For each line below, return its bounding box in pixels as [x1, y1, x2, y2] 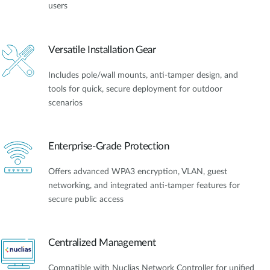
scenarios [48, 98, 83, 107]
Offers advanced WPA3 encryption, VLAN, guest [48, 167, 227, 176]
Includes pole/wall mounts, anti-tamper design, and [48, 71, 238, 80]
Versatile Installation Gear [48, 44, 156, 55]
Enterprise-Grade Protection [48, 140, 169, 151]
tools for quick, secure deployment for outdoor [48, 84, 222, 93]
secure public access [48, 195, 124, 204]
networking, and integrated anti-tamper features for [48, 181, 240, 190]
